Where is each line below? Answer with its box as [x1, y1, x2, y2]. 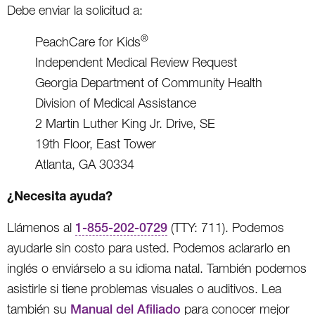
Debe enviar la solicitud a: [7, 2, 143, 18]
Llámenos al [7, 219, 75, 235]
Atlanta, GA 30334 [35, 156, 134, 172]
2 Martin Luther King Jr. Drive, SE [35, 115, 215, 131]
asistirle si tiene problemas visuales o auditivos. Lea [7, 281, 281, 296]
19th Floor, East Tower [35, 136, 156, 151]
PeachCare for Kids [35, 34, 141, 49]
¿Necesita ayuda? [7, 187, 112, 203]
